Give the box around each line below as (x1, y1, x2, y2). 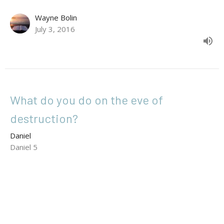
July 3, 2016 (35, 23, 75, 34)
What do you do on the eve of (10, 92, 163, 107)
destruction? (10, 110, 78, 125)
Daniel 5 (10, 141, 37, 152)
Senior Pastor (35, 169, 76, 179)
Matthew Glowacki (35, 161, 98, 172)
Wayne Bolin (35, 12, 77, 22)
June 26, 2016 (35, 178, 82, 188)
